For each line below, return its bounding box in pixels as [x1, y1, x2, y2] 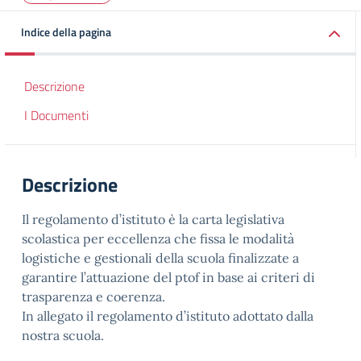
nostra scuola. [22, 327, 104, 343]
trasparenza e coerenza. [22, 288, 165, 305]
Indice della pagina [21, 23, 111, 40]
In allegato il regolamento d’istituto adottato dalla [22, 308, 313, 324]
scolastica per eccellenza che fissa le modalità [22, 230, 294, 247]
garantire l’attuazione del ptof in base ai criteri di [22, 269, 315, 285]
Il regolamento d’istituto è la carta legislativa [22, 211, 284, 227]
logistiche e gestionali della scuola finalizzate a [22, 250, 299, 266]
